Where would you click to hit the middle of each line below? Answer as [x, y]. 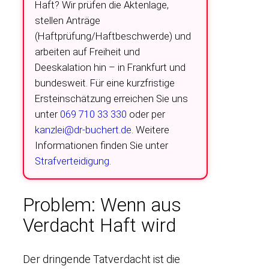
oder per [146, 114]
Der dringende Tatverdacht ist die [101, 259]
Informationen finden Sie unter [101, 145]
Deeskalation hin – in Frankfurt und [110, 67]
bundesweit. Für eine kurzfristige [105, 83]
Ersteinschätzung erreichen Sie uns [111, 98]
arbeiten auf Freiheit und [87, 51]
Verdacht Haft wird [99, 225]
